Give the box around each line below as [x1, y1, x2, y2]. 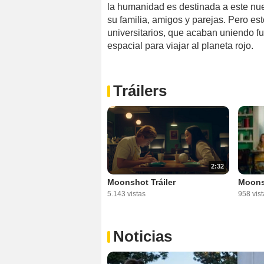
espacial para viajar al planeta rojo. [107, 40, 253, 51]
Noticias [113, 227, 172, 246]
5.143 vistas [107, 190, 146, 199]
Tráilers [113, 81, 167, 100]
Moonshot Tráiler [107, 177, 176, 187]
